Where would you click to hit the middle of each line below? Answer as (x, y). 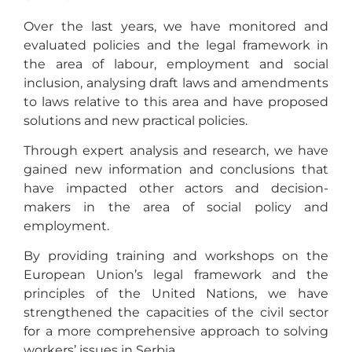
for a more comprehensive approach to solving (176, 332)
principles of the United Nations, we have (176, 294)
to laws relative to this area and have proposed (176, 101)
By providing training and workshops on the (176, 256)
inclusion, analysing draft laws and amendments (176, 82)
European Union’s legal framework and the (176, 275)
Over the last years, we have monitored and (176, 26)
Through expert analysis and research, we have (176, 150)
